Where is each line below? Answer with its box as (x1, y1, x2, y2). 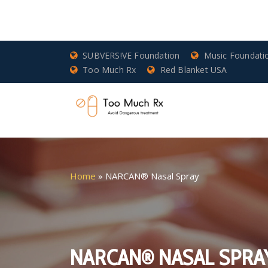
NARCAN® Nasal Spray (105, 169, 199, 182)
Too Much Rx (83, 63, 136, 75)
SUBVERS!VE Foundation (83, 50, 180, 62)
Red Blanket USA (160, 63, 227, 75)
